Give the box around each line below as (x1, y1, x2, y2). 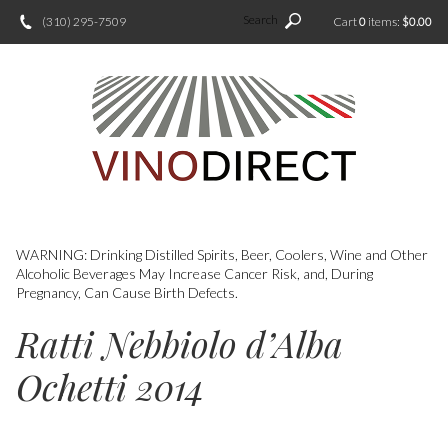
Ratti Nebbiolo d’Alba (16, 318, 343, 367)
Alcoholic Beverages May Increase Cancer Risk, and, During (16, 264, 373, 282)
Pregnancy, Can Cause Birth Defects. (16, 283, 238, 301)
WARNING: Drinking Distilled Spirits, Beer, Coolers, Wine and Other (16, 245, 428, 263)
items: (366, 14, 402, 29)
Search (243, 12, 281, 27)
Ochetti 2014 (16, 361, 205, 410)
